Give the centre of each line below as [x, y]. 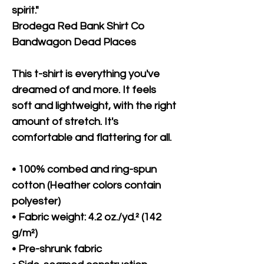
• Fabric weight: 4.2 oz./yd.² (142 [87, 217]
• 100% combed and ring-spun [84, 169]
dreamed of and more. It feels [84, 90]
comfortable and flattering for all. [93, 137]
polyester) [36, 201]
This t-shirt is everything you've [86, 74]
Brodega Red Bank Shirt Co [78, 26]
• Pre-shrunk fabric [57, 249]
